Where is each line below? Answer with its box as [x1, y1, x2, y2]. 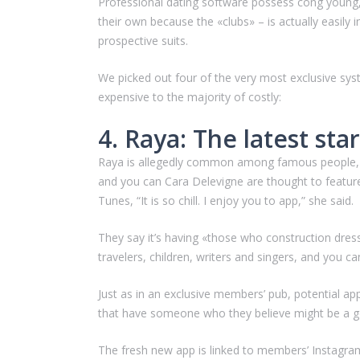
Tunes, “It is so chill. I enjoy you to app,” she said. [98, 193, 354, 208]
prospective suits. [98, 33, 188, 48]
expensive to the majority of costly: [98, 89, 281, 104]
